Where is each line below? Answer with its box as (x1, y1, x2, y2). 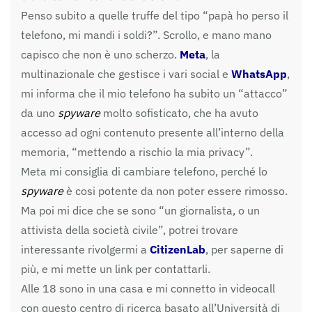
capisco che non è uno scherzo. (21, 47, 180, 61)
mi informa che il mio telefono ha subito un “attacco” (21, 86, 288, 100)
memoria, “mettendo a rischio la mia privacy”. (21, 144, 253, 159)
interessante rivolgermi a (21, 242, 150, 256)
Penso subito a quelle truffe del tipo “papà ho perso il (21, 8, 288, 22)
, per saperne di (205, 242, 283, 256)
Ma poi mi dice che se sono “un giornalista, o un (21, 203, 260, 217)
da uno (21, 105, 58, 120)
